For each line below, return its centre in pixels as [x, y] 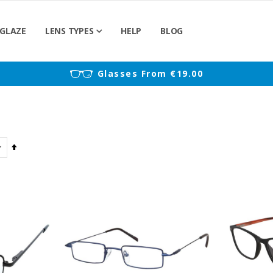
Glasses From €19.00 [150, 73]
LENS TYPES [69, 31]
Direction [33, 176]
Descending [38, 161]
